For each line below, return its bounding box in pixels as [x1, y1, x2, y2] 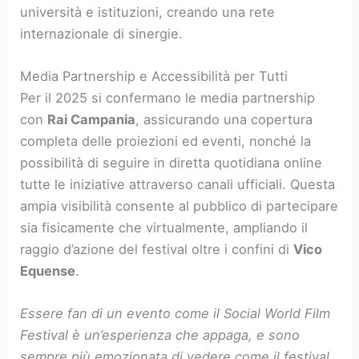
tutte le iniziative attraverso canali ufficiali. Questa [20, 175, 336, 192]
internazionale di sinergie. [20, 25, 184, 42]
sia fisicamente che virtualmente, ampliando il [20, 219, 309, 236]
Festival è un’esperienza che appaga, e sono [20, 327, 301, 344]
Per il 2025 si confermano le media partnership [20, 89, 316, 106]
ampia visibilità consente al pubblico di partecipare [20, 197, 339, 214]
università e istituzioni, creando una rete [20, 3, 276, 20]
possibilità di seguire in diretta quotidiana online [20, 154, 323, 171]
